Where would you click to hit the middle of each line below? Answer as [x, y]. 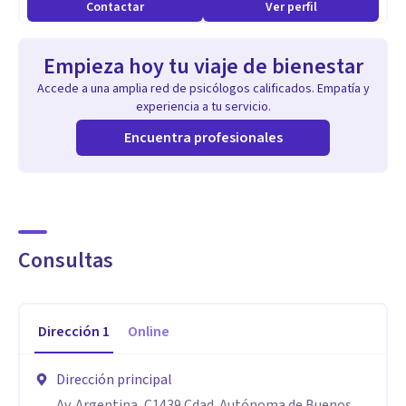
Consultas [66, 261]
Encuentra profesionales [203, 138]
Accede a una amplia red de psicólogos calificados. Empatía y [203, 89]
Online [149, 332]
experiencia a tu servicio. [203, 107]
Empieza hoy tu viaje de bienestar [203, 67]
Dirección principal [114, 380]
